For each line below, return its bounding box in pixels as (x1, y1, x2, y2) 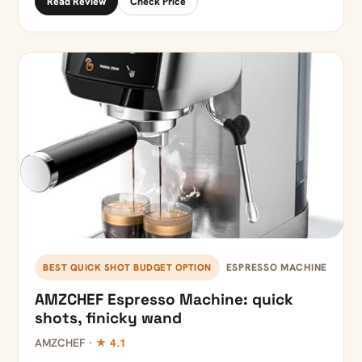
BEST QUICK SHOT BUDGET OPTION (43, 261, 212, 274)
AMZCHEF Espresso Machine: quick (35, 289, 293, 310)
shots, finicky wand (35, 308, 182, 329)
